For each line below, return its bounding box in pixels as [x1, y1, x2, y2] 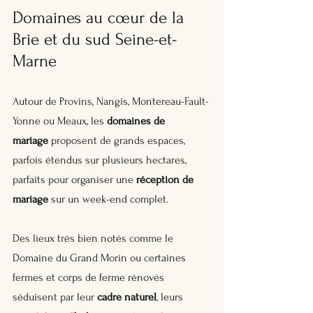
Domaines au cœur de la [13, 8, 189, 27]
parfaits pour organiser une [13, 173, 136, 186]
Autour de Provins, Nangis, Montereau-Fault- [13, 94, 209, 108]
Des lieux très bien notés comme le [13, 231, 176, 245]
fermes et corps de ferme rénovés [13, 270, 167, 284]
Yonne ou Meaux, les [13, 114, 107, 127]
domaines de [107, 114, 168, 127]
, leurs [156, 290, 186, 303]
